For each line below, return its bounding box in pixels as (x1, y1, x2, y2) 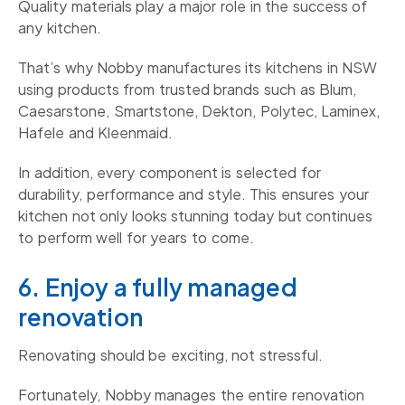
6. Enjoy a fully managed (18, 272, 297, 303)
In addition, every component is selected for (18, 163, 321, 183)
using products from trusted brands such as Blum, (18, 80, 357, 99)
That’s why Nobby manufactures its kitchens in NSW (18, 58, 378, 78)
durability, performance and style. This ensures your (18, 184, 369, 204)
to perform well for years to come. (18, 228, 254, 248)
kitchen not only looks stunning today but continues (18, 206, 373, 226)
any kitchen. (18, 18, 101, 38)
